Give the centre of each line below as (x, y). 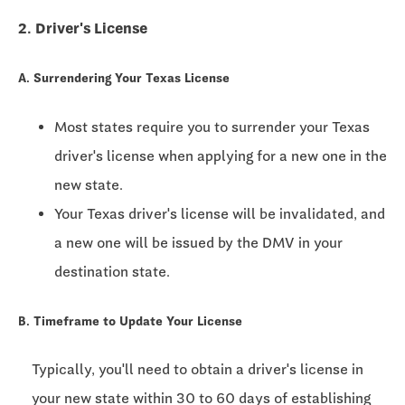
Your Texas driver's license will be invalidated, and (220, 213)
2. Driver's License (83, 29)
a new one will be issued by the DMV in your (198, 242)
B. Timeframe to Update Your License (130, 320)
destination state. (112, 271)
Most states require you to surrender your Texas (212, 127)
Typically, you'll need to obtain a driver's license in (198, 369)
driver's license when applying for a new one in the (221, 155)
